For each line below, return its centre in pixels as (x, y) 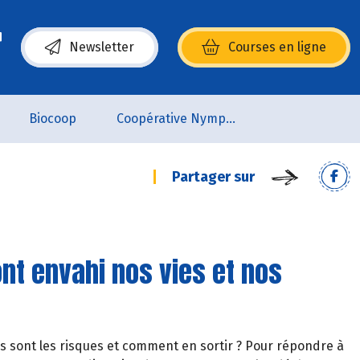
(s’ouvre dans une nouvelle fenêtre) (126, 55)
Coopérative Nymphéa (230, 119)
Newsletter (102, 47)
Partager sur (213, 177)
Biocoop (52, 119)
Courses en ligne (277, 47)
